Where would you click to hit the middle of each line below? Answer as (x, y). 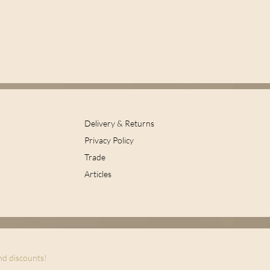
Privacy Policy (109, 140)
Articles (98, 174)
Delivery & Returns (120, 123)
